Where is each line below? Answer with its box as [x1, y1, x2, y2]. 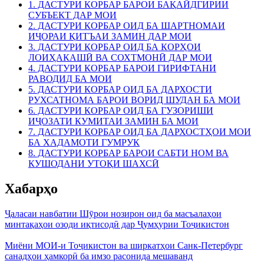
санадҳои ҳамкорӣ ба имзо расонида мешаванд [5, 251, 193, 261]
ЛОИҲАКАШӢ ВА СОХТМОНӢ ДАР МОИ [28, 52, 212, 63]
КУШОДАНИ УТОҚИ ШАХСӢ [28, 159, 159, 169]
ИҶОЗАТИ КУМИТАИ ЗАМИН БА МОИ [28, 116, 199, 127]
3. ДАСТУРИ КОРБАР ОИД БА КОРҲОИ [28, 42, 201, 52]
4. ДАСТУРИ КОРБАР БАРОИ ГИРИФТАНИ [28, 63, 216, 74]
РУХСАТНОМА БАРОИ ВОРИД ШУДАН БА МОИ [28, 95, 240, 105]
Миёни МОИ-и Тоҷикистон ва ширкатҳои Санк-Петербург [5, 240, 243, 250]
